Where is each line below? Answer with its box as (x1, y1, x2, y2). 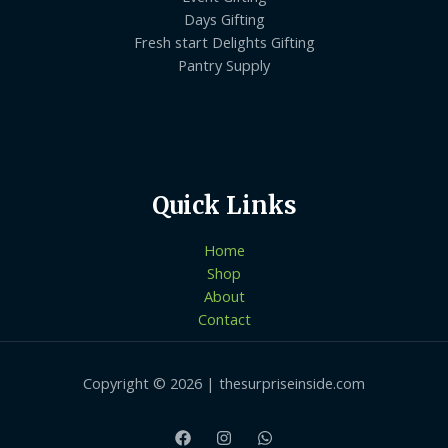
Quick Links (151, 190, 297, 220)
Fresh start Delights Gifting (133, 31, 315, 52)
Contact (197, 309, 251, 330)
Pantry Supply (178, 54, 270, 75)
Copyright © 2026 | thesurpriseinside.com (83, 373, 365, 394)
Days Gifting (183, 8, 265, 29)
